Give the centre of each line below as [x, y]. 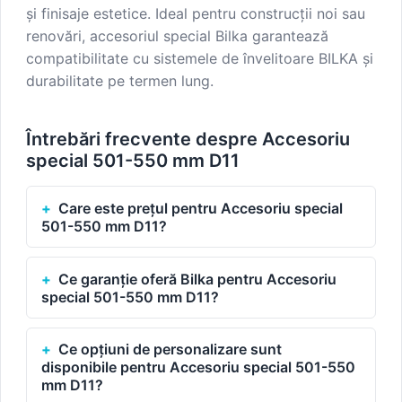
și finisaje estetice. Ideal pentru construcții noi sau [196, 14]
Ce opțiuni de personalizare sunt [170, 350]
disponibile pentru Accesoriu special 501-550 [198, 367]
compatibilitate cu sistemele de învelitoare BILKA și [200, 59]
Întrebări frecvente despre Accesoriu [188, 140]
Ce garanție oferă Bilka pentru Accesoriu [198, 279]
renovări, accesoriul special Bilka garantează [177, 36]
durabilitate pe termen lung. [120, 81]
